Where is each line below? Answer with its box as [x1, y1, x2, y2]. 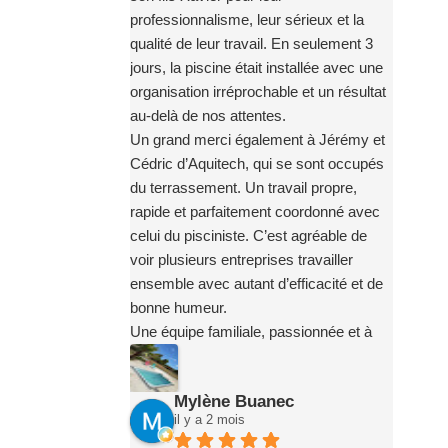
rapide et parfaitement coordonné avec [129, 203, 380, 221]
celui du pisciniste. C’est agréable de [129, 227, 367, 245]
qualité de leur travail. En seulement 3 [129, 35, 373, 53]
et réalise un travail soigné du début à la [129, 371, 386, 389]
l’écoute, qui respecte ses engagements [129, 347, 389, 365]
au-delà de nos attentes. [129, 107, 286, 125]
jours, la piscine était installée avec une [129, 59, 383, 77]
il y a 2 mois [173, 412, 245, 428]
